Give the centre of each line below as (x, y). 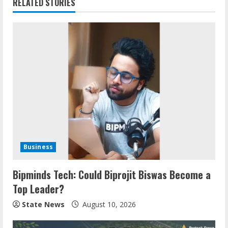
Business (38, 147)
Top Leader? (38, 189)
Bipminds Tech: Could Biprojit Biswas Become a (112, 174)
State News (43, 204)
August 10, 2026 (108, 204)
